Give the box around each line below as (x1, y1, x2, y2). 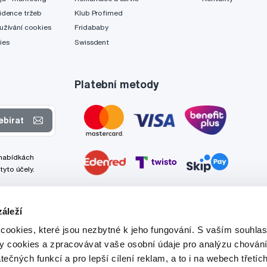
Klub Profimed (74, 9, 123, 17)
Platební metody (74, 78, 159, 89)
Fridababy (74, 23, 109, 32)
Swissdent (74, 38, 110, 46)
